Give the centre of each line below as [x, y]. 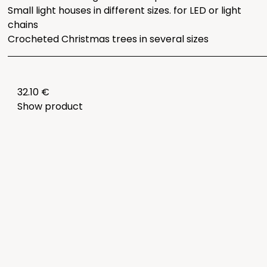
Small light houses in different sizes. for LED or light [125, 10]
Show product [50, 106]
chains [23, 24]
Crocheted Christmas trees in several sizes [108, 39]
